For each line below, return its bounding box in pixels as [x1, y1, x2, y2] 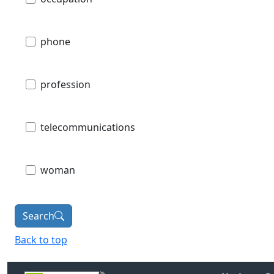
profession [40, 77, 91, 91]
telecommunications [40, 120, 135, 134]
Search [23, 209, 54, 223]
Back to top [15, 232, 67, 246]
